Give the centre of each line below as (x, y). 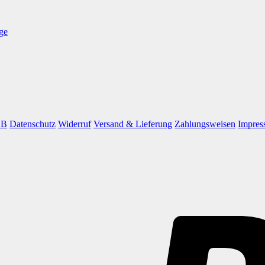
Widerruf (75, 124)
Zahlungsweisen (205, 124)
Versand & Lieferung (133, 124)
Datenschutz (33, 124)
